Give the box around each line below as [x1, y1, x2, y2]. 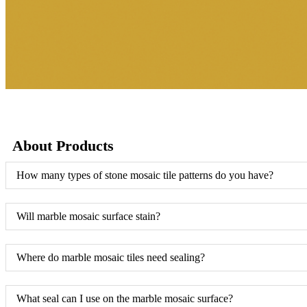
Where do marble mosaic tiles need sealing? [16, 251, 205, 263]
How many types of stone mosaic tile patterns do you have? [16, 169, 273, 181]
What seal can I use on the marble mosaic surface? [16, 292, 233, 304]
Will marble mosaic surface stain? [16, 210, 160, 222]
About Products [12, 136, 114, 154]
